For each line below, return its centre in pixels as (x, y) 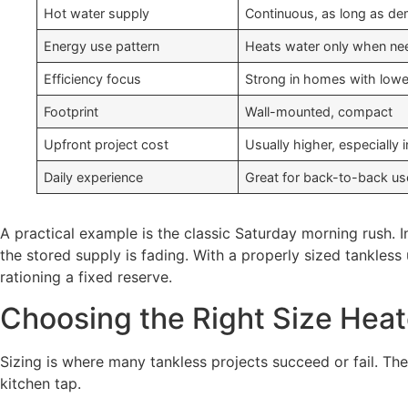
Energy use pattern (102, 46)
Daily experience (94, 178)
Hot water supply (97, 14)
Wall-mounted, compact (319, 112)
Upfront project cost (107, 145)
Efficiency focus (93, 79)
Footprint (71, 112)
